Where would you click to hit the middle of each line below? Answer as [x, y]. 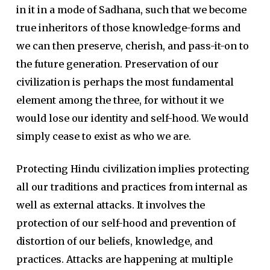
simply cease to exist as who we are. [103, 136]
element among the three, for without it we [120, 100]
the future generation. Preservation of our [117, 64]
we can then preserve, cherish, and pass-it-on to [132, 46]
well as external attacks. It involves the [110, 205]
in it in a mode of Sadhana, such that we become [131, 10]
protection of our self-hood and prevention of [126, 223]
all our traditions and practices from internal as [132, 187]
